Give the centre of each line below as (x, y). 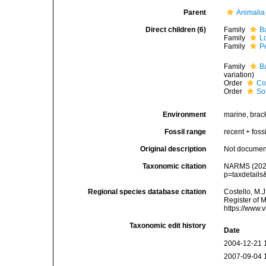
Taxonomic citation (175, 166)
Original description (173, 149)
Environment (185, 115)
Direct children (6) (176, 30)
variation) (239, 75)
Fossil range (186, 132)
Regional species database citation (147, 192)
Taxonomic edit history (168, 226)
